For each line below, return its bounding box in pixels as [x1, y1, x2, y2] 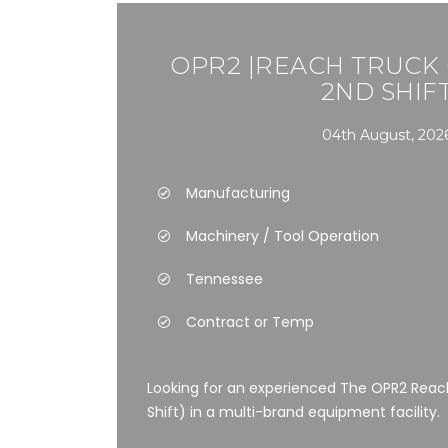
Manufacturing [186, 183, 290, 203]
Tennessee [186, 269, 263, 289]
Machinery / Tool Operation [186, 226, 379, 246]
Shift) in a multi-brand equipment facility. [147, 402, 440, 422]
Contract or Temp [186, 312, 314, 332]
